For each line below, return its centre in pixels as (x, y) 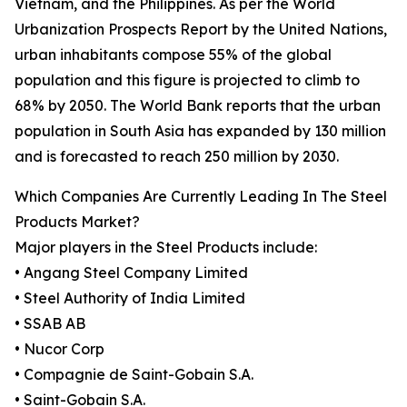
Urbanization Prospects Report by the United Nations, (201, 30)
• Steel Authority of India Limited (130, 298)
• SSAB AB (50, 324)
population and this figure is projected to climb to (187, 80)
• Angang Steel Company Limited (131, 273)
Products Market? (77, 222)
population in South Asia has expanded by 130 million (200, 131)
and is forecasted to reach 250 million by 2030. (177, 157)
